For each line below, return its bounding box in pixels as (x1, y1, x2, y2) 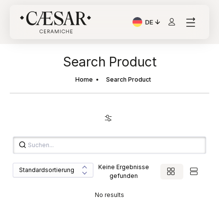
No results (95, 191, 124, 198)
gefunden (109, 172, 138, 179)
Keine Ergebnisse (98, 163, 150, 171)
